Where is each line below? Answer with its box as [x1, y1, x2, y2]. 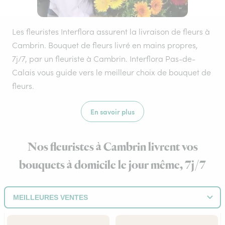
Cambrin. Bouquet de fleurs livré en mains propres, [12, 40, 198, 50]
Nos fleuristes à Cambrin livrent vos [27, 139, 198, 155]
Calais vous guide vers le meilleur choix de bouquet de [12, 67, 211, 77]
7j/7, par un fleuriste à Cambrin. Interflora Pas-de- [12, 54, 195, 64]
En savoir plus [90, 106, 135, 117]
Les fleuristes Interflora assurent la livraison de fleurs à [12, 27, 210, 37]
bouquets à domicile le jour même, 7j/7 [19, 157, 206, 173]
